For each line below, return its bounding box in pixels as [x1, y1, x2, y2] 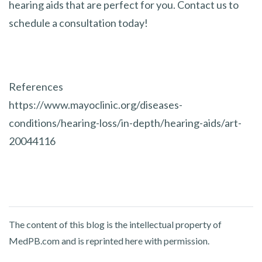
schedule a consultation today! [9, 16, 148, 29]
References [9, 80, 63, 93]
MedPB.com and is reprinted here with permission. [9, 235, 209, 246]
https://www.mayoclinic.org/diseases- [9, 98, 182, 111]
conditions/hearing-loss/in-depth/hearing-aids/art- [9, 116, 242, 129]
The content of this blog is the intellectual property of [9, 218, 222, 230]
